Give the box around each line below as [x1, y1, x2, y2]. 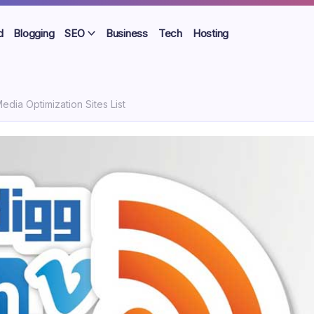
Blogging [13, 27, 55, 40]
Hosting [192, 27, 229, 40]
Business [105, 27, 148, 40]
